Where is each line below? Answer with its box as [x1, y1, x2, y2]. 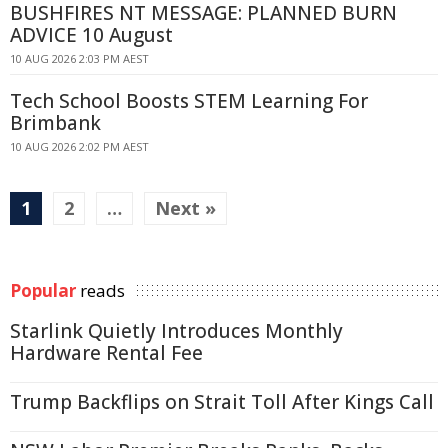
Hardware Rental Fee [10, 340, 203, 366]
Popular [10, 279, 76, 302]
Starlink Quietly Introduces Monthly [10, 318, 343, 344]
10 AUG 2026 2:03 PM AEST [10, 51, 149, 66]
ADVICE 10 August [10, 22, 173, 48]
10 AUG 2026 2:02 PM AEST [10, 139, 149, 154]
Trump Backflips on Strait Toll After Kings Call [10, 389, 434, 415]
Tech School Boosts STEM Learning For [10, 88, 368, 114]
